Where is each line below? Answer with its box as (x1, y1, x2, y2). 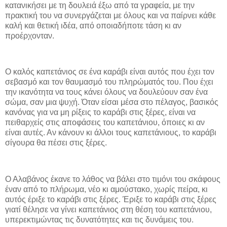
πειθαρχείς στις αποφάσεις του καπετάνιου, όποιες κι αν (5, 118, 205, 127)
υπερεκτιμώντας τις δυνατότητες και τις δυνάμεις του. (5, 215, 194, 224)
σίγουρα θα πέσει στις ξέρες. (5, 138, 107, 147)
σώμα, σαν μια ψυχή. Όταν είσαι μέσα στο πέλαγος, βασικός (5, 98, 218, 107)
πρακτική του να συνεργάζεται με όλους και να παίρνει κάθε (5, 11, 216, 20)
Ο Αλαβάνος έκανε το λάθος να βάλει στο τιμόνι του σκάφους (5, 174, 220, 183)
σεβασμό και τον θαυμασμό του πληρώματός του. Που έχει (5, 78, 213, 87)
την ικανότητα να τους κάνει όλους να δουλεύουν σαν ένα (5, 88, 208, 97)
